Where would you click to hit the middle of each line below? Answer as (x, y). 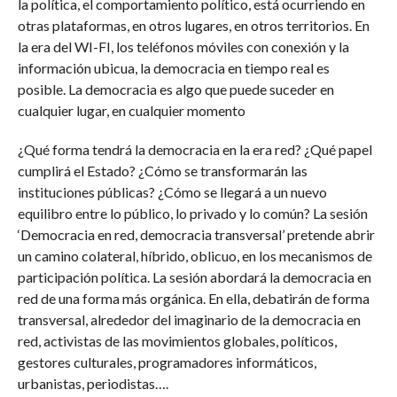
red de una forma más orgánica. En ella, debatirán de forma (193, 298)
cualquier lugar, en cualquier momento (131, 110)
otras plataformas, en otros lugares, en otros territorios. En (193, 25)
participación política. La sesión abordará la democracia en (194, 277)
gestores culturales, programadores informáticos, (167, 362)
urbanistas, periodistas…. (93, 383)
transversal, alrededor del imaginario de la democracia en (189, 319)
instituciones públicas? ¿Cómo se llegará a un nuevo (172, 192)
